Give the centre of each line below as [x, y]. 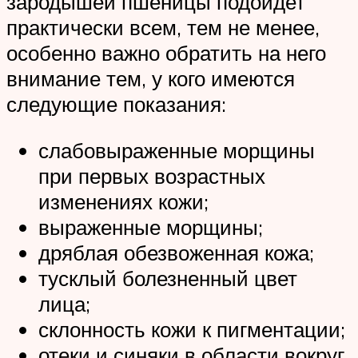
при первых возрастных [152, 175]
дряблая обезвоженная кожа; [176, 252]
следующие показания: [116, 104]
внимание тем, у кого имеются [151, 79]
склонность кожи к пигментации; [192, 329]
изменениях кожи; [123, 201]
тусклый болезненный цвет [168, 278]
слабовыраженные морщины [177, 150]
